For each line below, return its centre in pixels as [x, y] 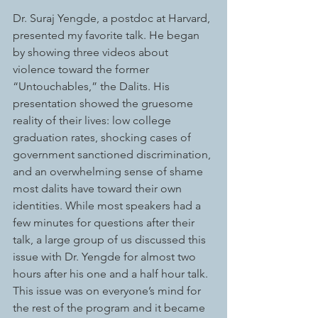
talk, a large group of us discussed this [111, 240]
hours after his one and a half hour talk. [112, 274]
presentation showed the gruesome [104, 104]
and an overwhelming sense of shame [109, 172]
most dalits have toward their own [99, 189]
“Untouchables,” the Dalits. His [93, 87]
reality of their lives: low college [93, 121]
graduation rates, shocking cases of [103, 138]
